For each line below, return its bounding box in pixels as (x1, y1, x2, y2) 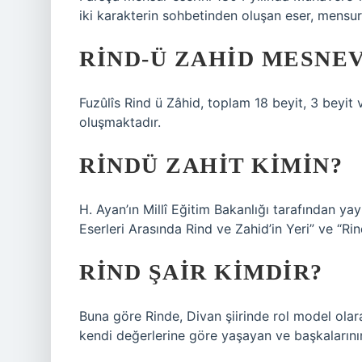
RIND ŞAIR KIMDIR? (79, 259, 323, 284)
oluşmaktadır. (79, 114, 161, 130)
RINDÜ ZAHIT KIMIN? (79, 153, 343, 178)
